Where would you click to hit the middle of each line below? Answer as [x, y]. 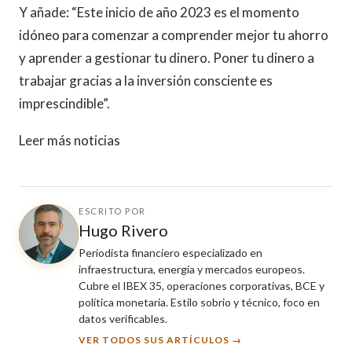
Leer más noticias [70, 140]
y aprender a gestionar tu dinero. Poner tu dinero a [167, 58]
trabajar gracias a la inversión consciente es [146, 81]
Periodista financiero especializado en [170, 253]
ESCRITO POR [112, 211]
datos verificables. [123, 319]
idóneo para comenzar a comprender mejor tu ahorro [174, 35]
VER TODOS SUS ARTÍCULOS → [160, 340]
